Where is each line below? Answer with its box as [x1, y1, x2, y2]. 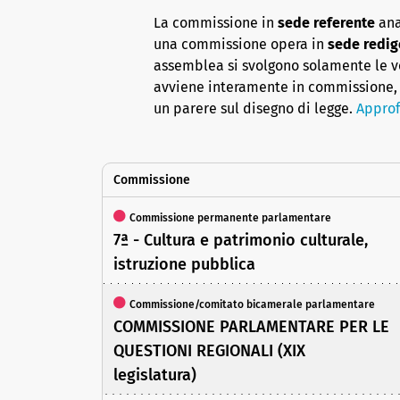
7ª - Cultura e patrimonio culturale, [113, 230, 368, 251]
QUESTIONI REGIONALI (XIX [113, 341, 305, 362]
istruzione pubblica [113, 254, 255, 275]
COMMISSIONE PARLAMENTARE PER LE [113, 317, 389, 337]
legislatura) [113, 365, 196, 386]
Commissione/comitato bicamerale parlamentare [129, 298, 375, 312]
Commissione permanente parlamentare [129, 212, 331, 225]
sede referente [278, 14, 375, 32]
